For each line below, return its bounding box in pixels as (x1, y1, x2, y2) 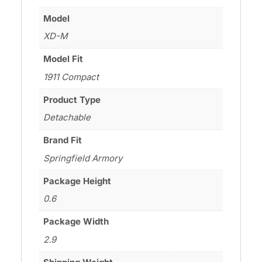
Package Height (43, 175, 112, 187)
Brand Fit (43, 135, 82, 146)
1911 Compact (43, 71, 99, 82)
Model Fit (43, 53, 84, 65)
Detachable (43, 112, 91, 123)
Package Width (43, 216, 109, 227)
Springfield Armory (43, 152, 123, 164)
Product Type (43, 94, 101, 105)
